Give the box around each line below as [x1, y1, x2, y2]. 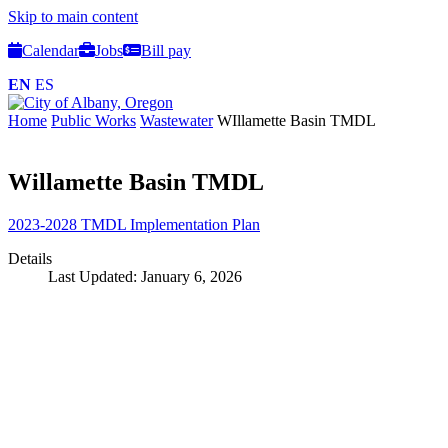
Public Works [51, 112, 136, 129]
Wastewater [140, 112, 213, 129]
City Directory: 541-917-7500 [8, 413, 197, 431]
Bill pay [141, 42, 191, 59]
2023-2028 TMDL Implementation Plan [8, 216, 260, 233]
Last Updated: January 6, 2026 [48, 268, 242, 285]
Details [8, 250, 52, 267]
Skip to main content [8, 8, 138, 25]
